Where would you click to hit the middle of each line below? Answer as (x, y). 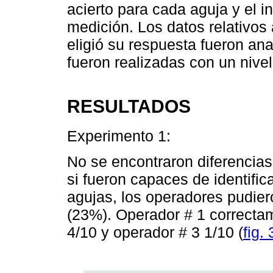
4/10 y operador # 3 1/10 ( (155, 232)
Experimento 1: (119, 136)
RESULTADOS (129, 106)
